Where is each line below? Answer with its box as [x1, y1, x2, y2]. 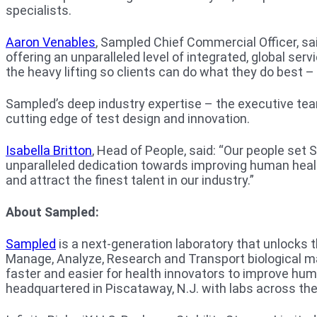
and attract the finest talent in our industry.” [6, 173, 254, 188]
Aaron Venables [6, 35, 96, 50]
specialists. [6, 3, 71, 18]
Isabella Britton [6, 143, 92, 158]
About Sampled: [6, 204, 99, 220]
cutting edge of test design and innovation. [6, 111, 250, 127]
